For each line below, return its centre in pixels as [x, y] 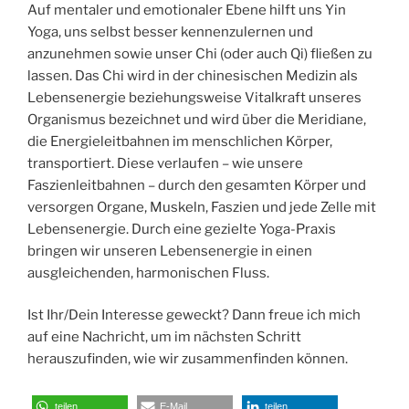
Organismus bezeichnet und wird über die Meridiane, [197, 119]
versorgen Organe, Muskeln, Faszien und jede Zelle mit [202, 207]
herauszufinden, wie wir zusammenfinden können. [188, 359]
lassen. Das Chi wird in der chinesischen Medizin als [193, 75]
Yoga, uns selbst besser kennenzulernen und [170, 31]
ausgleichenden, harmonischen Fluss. [148, 273]
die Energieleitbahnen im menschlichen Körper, [180, 141]
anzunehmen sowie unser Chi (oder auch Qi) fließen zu [200, 53]
